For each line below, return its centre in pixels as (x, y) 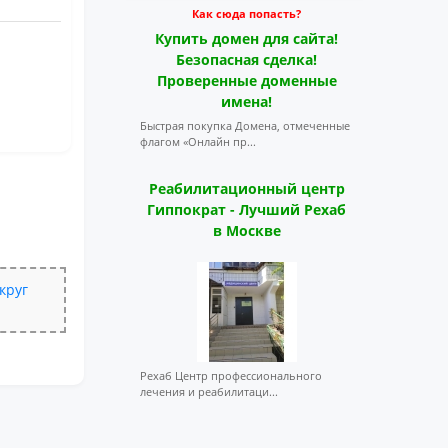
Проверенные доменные (246, 80)
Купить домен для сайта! (247, 38)
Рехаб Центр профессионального (230, 375)
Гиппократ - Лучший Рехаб (247, 209)
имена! (247, 101)
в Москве (246, 230)
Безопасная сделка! (247, 59)
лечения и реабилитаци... (208, 391)
